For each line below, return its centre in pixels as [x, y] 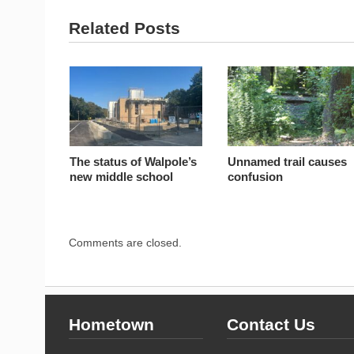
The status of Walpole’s [134, 161]
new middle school [122, 176]
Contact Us [271, 324]
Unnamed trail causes [288, 161]
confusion [256, 176]
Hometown [111, 324]
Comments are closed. [125, 242]
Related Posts [124, 28]
